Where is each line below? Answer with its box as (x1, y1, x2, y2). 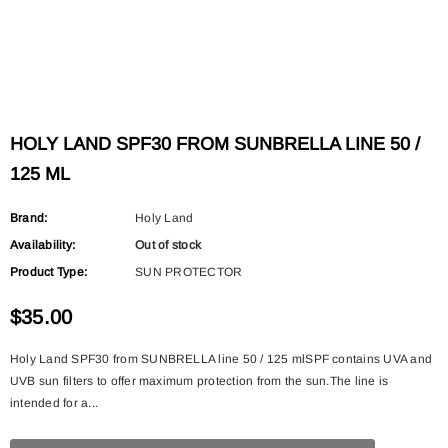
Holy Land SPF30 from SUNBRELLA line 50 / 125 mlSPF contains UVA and (10, 351, 433, 366)
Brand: (10, 210, 48, 225)
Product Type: (10, 264, 88, 279)
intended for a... (10, 395, 99, 410)
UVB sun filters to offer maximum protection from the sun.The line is (10, 373, 389, 388)
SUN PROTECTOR (135, 264, 243, 279)
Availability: (10, 237, 76, 252)
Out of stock (135, 237, 202, 252)
